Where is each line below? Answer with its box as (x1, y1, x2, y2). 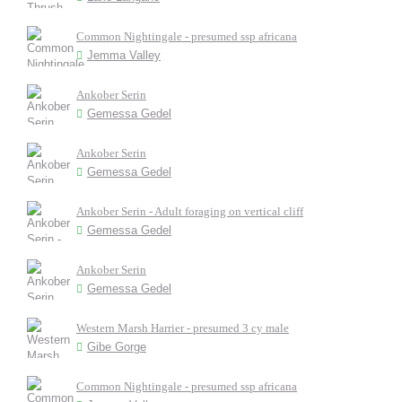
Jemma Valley (87, 48, 161, 62)
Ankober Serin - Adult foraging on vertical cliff (76, 205, 303, 218)
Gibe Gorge (87, 340, 146, 354)
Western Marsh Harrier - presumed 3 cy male (76, 321, 289, 335)
